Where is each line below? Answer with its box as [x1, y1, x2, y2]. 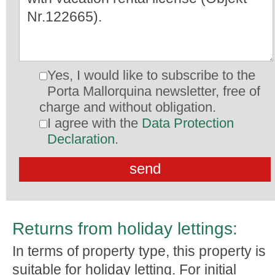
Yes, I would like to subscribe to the [47, 68, 255, 83]
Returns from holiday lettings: [12, 219, 238, 238]
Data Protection [142, 115, 234, 131]
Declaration [47, 131, 115, 147]
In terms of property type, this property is [12, 243, 266, 259]
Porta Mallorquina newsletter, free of [47, 83, 260, 99]
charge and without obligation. [39, 99, 216, 115]
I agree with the [47, 115, 142, 131]
